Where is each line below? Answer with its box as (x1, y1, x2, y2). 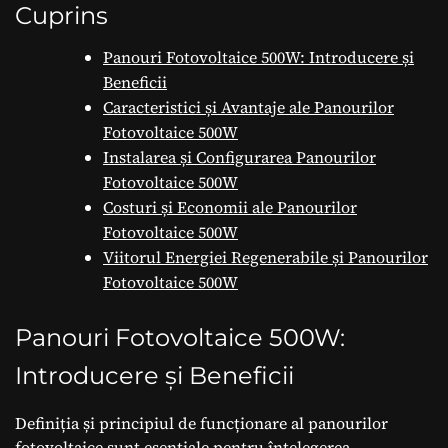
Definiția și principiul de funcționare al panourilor (15, 411, 388, 434)
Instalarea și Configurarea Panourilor (103, 145, 376, 168)
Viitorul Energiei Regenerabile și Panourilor (103, 245, 428, 268)
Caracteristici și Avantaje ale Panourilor (103, 95, 394, 118)
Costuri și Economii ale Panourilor (103, 195, 357, 218)
